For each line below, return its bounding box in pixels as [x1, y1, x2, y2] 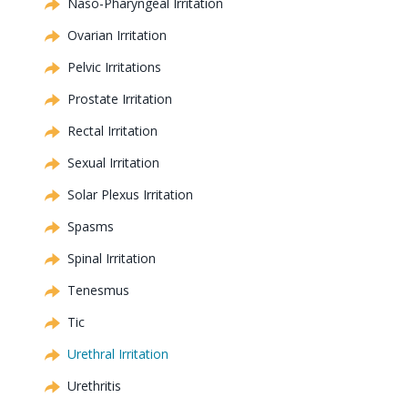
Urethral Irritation [67, 345, 168, 363]
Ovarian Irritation [67, 26, 167, 45]
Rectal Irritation [67, 122, 158, 140]
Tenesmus [67, 281, 129, 300]
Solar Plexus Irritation [67, 186, 193, 204]
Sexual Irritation [67, 154, 159, 172]
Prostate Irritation [67, 90, 172, 108]
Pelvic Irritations [67, 58, 161, 76]
